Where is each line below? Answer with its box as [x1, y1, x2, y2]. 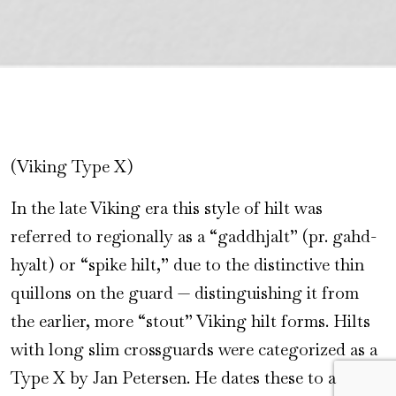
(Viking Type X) [11, 156, 133, 179]
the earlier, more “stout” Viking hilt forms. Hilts [11, 310, 370, 333]
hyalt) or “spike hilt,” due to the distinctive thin [11, 254, 364, 277]
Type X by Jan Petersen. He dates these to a [11, 367, 336, 390]
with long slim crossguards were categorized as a [11, 339, 377, 362]
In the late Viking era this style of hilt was [11, 197, 323, 220]
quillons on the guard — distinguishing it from [11, 282, 359, 305]
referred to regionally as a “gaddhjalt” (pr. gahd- [11, 225, 377, 248]
